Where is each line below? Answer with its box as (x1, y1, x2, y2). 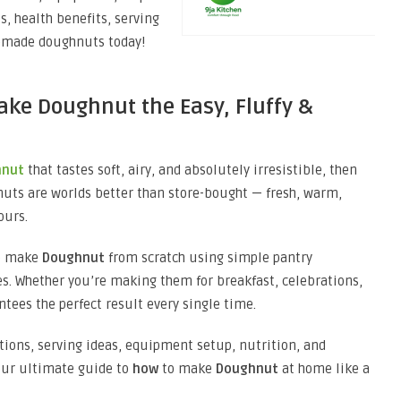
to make (158, 360, 216, 377)
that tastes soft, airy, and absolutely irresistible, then (24, 161, 357, 178)
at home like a (278, 360, 370, 377)
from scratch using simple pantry (105, 249, 312, 266)
